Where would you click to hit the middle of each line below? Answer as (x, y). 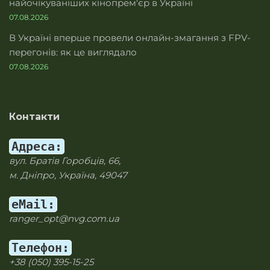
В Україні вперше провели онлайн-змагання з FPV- (130, 38)
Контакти (34, 117)
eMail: (33, 204)
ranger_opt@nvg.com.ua (64, 218)
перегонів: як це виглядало (73, 52)
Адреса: (37, 146)
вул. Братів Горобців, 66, (65, 161)
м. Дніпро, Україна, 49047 (68, 175)
